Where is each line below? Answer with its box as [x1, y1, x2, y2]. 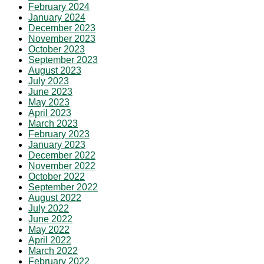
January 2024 [28, 12, 85, 22]
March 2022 [28, 245, 78, 256]
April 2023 [28, 107, 71, 118]
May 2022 [28, 224, 70, 235]
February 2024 [28, 1, 90, 12]
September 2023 [28, 54, 98, 65]
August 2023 [28, 65, 81, 75]
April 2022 [28, 235, 71, 245]
